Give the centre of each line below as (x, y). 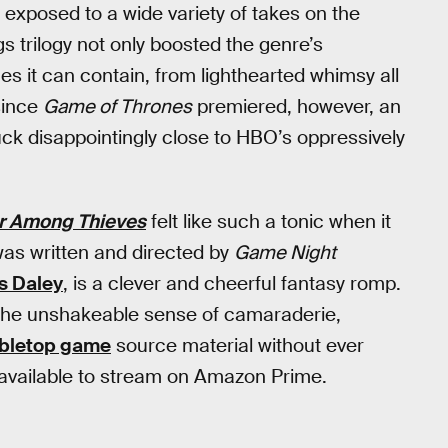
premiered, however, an (296, 106)
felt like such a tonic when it (268, 221)
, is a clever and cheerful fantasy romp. (232, 283)
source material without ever (237, 345)
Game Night (285, 252)
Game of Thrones (117, 106)
